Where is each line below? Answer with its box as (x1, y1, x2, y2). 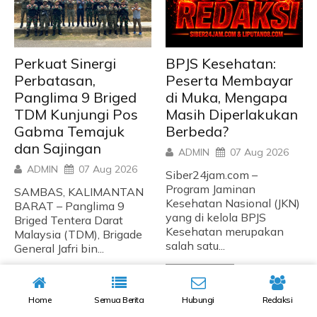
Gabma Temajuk (14, 122, 125, 140)
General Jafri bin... (14, 241, 104, 255)
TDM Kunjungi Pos (14, 105, 138, 123)
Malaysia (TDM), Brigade (14, 226, 142, 241)
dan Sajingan (14, 139, 101, 157)
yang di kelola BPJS (166, 209, 266, 224)
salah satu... (166, 238, 225, 253)
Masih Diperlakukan (166, 105, 298, 123)
